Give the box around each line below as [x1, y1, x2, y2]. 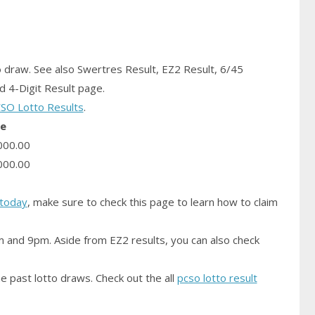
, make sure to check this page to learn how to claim [27, 194, 278, 209]
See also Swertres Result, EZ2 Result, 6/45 [33, 61, 243, 76]
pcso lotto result [176, 270, 257, 285]
